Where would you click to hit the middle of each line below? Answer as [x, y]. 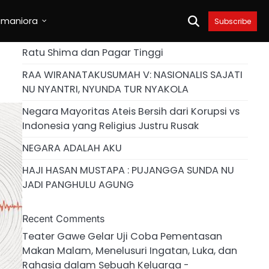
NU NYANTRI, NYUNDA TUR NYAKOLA [105, 89]
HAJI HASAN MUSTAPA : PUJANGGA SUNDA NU [128, 170]
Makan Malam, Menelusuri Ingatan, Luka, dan [129, 250]
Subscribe [233, 21]
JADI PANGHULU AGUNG [78, 185]
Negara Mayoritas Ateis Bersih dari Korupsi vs [131, 111]
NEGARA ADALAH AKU [72, 148]
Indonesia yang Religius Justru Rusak [110, 126]
